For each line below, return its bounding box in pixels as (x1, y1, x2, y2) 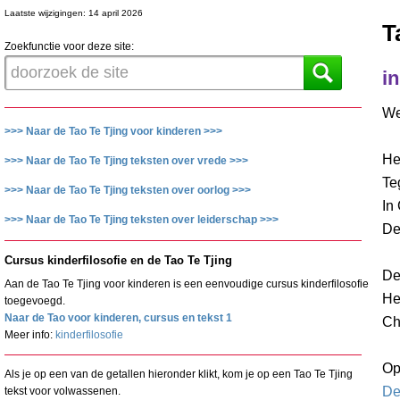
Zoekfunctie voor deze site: (4, 40, 134, 53)
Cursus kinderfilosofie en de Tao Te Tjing (4, 254, 232, 267)
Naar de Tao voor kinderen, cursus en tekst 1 (4, 311, 232, 324)
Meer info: (4, 328, 55, 341)
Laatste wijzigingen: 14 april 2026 (4, 8, 143, 18)
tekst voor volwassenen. (4, 384, 121, 397)
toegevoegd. (4, 294, 65, 307)
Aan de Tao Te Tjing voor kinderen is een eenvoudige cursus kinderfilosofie (4, 277, 369, 290)
